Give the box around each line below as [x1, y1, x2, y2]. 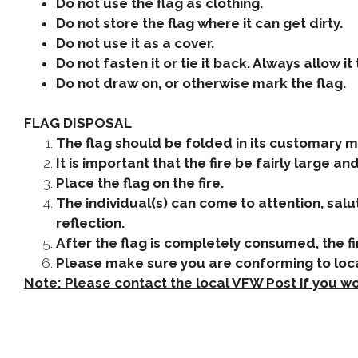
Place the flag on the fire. [56, 175, 224, 191]
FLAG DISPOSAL [24, 115, 132, 131]
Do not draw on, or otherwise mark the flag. [56, 75, 346, 91]
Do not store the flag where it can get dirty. [56, 15, 343, 31]
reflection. [56, 215, 125, 231]
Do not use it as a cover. [56, 35, 214, 51]
